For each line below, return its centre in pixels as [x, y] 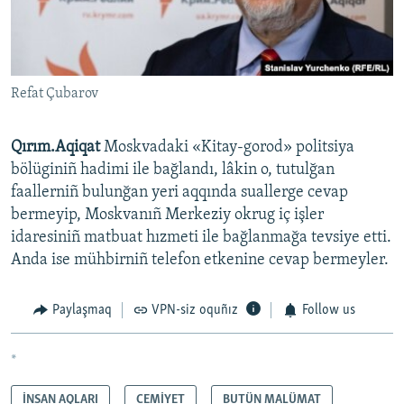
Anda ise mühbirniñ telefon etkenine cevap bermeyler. [200, 261]
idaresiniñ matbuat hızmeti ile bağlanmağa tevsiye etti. [201, 238]
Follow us [328, 311]
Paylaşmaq [82, 311]
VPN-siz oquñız [195, 311]
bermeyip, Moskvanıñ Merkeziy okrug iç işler [167, 216]
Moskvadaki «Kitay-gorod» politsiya [229, 148]
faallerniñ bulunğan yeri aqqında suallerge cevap [179, 193]
